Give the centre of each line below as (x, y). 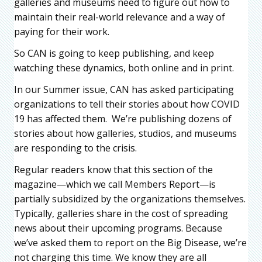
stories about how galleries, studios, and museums (125, 133)
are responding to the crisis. (75, 148)
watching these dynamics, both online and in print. (124, 68)
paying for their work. (62, 31)
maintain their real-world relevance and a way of (120, 17)
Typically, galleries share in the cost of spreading (121, 213)
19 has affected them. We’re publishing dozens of (123, 118)
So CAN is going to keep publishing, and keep (114, 53)
